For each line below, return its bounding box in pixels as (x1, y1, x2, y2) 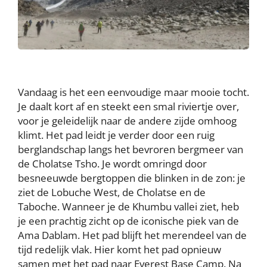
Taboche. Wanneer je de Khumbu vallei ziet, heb (18, 199, 239, 213)
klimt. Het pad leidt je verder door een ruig (18, 128, 215, 142)
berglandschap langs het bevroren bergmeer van (18, 142, 243, 156)
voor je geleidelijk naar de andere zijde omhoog (18, 113, 237, 128)
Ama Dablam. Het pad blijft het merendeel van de (18, 228, 247, 242)
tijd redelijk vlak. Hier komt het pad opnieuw (18, 242, 221, 256)
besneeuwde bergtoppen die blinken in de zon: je (18, 170, 246, 185)
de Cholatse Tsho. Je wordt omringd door (18, 156, 207, 170)
